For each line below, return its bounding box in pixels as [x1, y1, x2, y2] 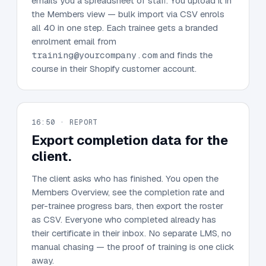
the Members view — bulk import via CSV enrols [31, 8, 224, 20]
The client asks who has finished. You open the [31, 172, 218, 184]
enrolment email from [31, 35, 116, 47]
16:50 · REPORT [31, 117, 98, 127]
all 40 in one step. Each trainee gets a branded [31, 21, 218, 33]
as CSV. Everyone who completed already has [31, 213, 216, 225]
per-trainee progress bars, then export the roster [31, 199, 223, 211]
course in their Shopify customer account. [31, 62, 197, 74]
